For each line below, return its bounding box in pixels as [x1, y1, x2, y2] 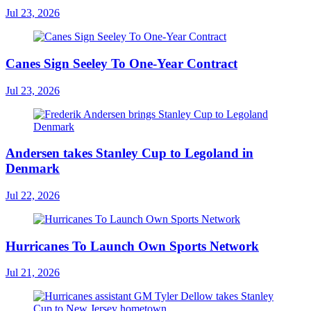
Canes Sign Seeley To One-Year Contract [6, 56, 237, 71]
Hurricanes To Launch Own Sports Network [6, 238, 259, 253]
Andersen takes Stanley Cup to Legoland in [6, 146, 253, 161]
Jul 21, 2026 [6, 267, 60, 279]
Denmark [6, 161, 60, 176]
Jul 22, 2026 [6, 189, 60, 201]
